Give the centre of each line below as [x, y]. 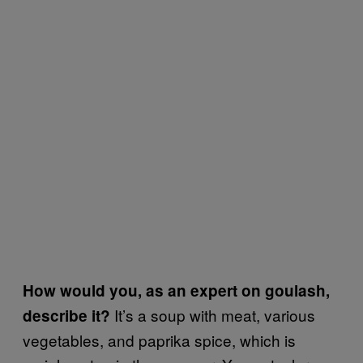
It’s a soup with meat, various [213, 314]
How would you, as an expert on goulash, [176, 290]
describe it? [66, 315]
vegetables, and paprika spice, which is [159, 340]
